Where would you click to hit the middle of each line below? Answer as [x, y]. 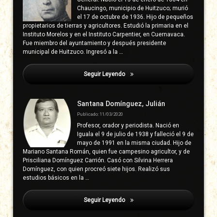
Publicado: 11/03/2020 [100, 114]
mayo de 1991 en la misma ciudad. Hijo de [134, 143]
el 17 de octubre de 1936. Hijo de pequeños [135, 17]
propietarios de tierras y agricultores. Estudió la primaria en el [106, 25]
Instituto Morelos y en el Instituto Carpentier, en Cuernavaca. [104, 34]
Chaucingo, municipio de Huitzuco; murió [133, 8]
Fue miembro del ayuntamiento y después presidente [95, 43]
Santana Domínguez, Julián [121, 104]
